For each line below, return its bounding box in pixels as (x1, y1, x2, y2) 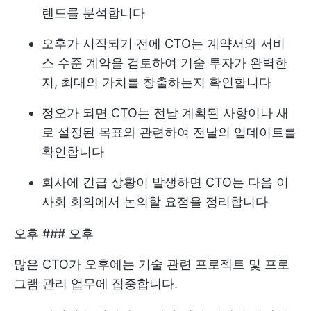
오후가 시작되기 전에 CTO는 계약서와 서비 (42, 35, 285, 51)
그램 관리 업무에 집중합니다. (14, 276, 178, 291)
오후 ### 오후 (14, 226, 94, 241)
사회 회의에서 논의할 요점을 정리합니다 (42, 194, 268, 209)
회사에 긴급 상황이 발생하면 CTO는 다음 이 (42, 174, 289, 190)
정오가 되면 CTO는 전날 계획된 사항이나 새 (42, 105, 289, 120)
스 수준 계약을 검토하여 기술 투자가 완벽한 (42, 55, 287, 70)
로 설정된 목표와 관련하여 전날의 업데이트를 (42, 124, 296, 140)
